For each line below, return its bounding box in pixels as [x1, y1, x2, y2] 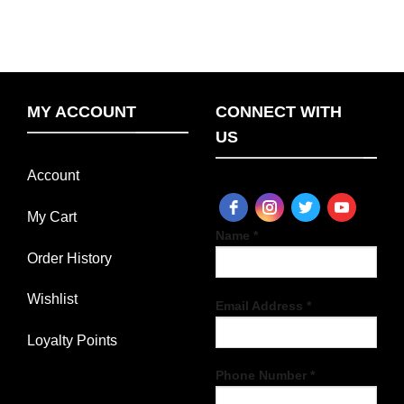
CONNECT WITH [216, 103, 342, 122]
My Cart [27, 208, 77, 225]
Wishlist [27, 291, 78, 308]
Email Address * [216, 298, 311, 313]
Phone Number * [216, 368, 315, 383]
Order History [27, 250, 112, 266]
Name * [216, 227, 258, 243]
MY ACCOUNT [27, 103, 136, 122]
